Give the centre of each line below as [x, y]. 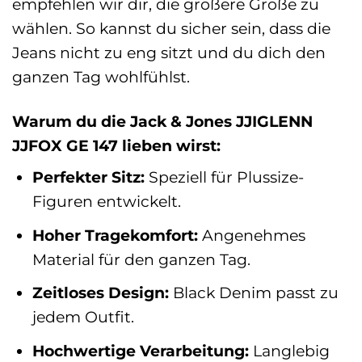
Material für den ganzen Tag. [141, 259]
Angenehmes [251, 235]
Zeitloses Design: [100, 293]
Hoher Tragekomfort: [115, 235]
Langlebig [289, 350]
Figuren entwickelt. [106, 202]
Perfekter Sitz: [88, 177]
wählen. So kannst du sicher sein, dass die [171, 28]
